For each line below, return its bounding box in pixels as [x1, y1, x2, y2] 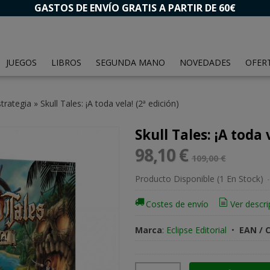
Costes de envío [146, 198, 209, 210]
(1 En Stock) [216, 173, 266, 184]
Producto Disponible [134, 173, 215, 184]
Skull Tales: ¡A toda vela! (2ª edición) [40, 98, 179, 109]
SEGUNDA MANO [96, 57, 165, 68]
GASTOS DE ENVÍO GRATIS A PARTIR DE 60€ [34, 1, 236, 14]
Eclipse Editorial [166, 224, 227, 236]
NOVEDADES [180, 57, 231, 68]
